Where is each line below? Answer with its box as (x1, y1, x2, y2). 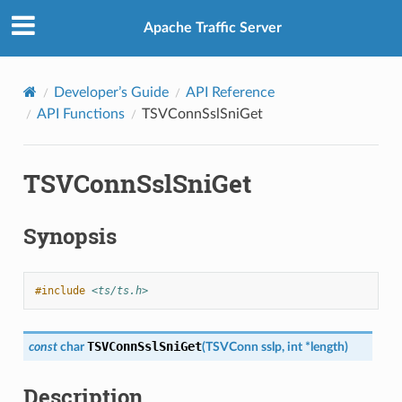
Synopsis (22, 221, 117, 250)
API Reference (185, 84, 275, 100)
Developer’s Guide (53, 84, 169, 100)
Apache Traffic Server (144, 21, 282, 36)
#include (34, 284, 85, 297)
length (310, 339, 345, 354)
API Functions (36, 106, 125, 121)
